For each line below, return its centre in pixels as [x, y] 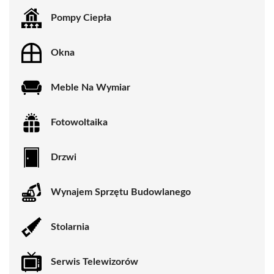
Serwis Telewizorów [94, 262]
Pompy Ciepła [81, 18]
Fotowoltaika [79, 123]
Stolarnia [70, 227]
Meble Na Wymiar [91, 88]
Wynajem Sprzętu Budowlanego [121, 192]
